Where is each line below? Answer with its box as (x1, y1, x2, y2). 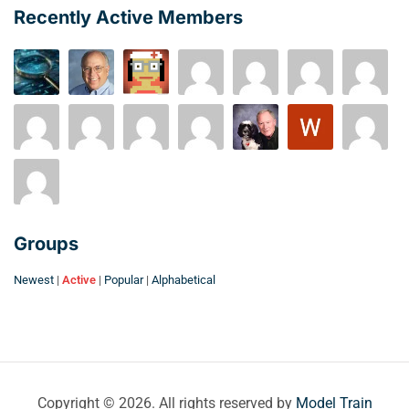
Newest (14, 272, 54, 287)
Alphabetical (152, 272, 215, 287)
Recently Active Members (14, 5, 243, 28)
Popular (104, 272, 143, 287)
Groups (14, 232, 79, 255)
